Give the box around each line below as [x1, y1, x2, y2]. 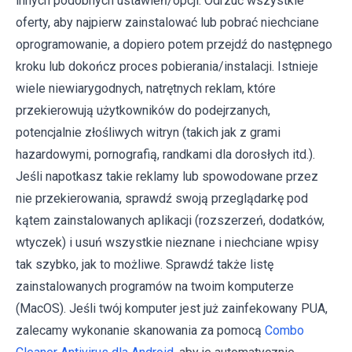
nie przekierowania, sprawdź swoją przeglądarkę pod [16, 190, 308, 206]
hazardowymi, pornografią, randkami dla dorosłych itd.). [16, 146, 315, 162]
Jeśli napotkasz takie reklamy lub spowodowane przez [16, 168, 318, 184]
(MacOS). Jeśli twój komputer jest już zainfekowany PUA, [16, 300, 328, 316]
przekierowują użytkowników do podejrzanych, [16, 102, 270, 118]
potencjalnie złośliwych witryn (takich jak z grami [16, 124, 280, 140]
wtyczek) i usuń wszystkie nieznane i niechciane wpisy [16, 234, 319, 250]
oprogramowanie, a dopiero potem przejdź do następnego [16, 36, 332, 52]
